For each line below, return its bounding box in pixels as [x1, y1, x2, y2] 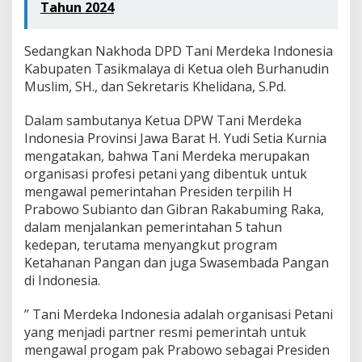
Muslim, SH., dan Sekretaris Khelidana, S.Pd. [24, 78, 286, 96]
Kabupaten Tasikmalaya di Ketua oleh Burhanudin [24, 60, 329, 78]
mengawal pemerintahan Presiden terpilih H [24, 183, 293, 201]
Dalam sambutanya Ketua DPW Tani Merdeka [24, 112, 301, 130]
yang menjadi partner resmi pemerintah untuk [24, 323, 306, 342]
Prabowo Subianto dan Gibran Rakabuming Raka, [24, 200, 324, 219]
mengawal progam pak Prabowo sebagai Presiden [24, 341, 330, 360]
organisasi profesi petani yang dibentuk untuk [24, 165, 307, 183]
